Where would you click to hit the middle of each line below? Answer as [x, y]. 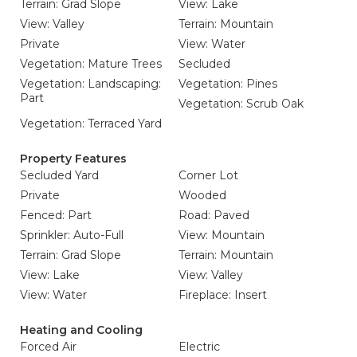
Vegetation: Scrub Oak [241, 104]
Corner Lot [208, 175]
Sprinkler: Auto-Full [72, 235]
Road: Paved [214, 215]
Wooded [202, 195]
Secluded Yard [59, 175]
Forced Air [48, 347]
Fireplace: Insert [223, 295]
